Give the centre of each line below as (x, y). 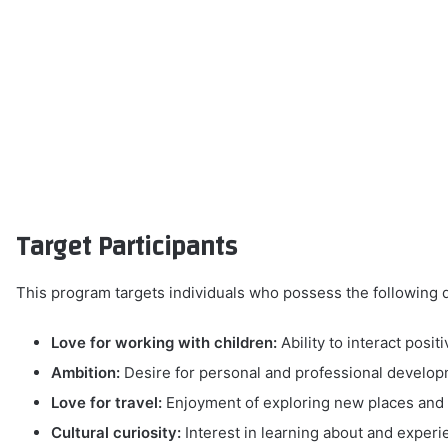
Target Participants (127, 247)
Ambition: (86, 372)
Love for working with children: (164, 342)
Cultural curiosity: (116, 432)
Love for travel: (107, 402)
